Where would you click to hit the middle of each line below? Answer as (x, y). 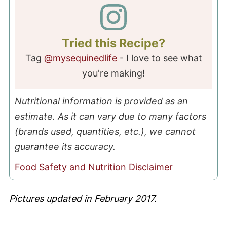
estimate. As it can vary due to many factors (110, 116)
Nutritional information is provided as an (18, 101)
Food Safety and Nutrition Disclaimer (93, 167)
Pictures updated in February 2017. (83, 198)
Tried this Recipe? (113, 43)
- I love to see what (159, 58)
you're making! (113, 73)
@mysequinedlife (80, 58)
